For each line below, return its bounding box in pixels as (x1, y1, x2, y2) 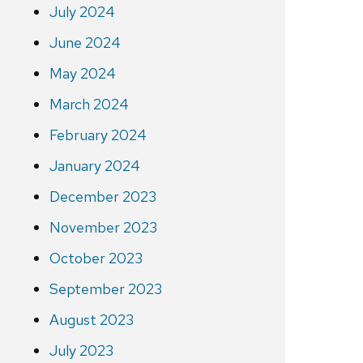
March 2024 (49, 95, 129, 114)
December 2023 (49, 187, 156, 207)
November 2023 (49, 218, 157, 237)
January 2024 (49, 156, 140, 176)
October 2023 (49, 249, 143, 268)
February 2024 (49, 126, 147, 145)
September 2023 (49, 280, 162, 299)
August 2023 (49, 310, 134, 330)
